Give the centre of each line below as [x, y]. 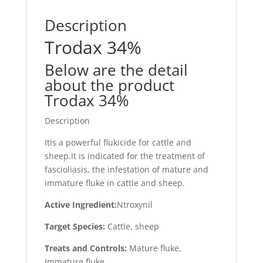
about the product [109, 85]
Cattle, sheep [132, 226]
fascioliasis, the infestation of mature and [126, 169]
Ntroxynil [134, 205]
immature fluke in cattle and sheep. [114, 183]
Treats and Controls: [85, 248]
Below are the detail [116, 70]
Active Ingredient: [80, 205]
